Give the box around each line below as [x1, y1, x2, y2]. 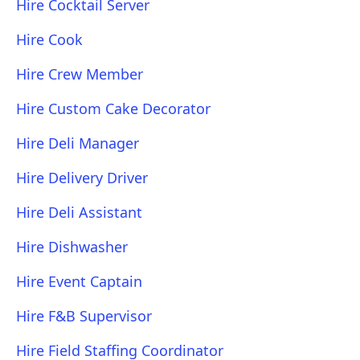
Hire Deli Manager [16, 133, 139, 153]
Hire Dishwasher [16, 237, 128, 256]
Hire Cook [16, 30, 83, 49]
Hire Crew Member [16, 64, 143, 84]
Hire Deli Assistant [16, 202, 142, 222]
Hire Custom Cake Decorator [16, 99, 211, 118]
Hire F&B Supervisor [16, 306, 152, 325]
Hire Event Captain [16, 272, 142, 291]
